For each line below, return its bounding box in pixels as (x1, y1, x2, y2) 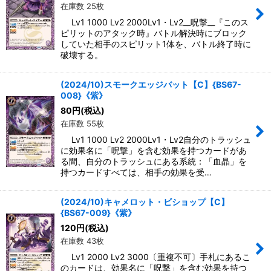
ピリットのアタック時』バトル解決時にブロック (60, 28, 247, 39)
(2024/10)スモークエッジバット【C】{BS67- (60, 79, 241, 90)
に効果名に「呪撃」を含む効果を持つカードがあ (60, 145, 247, 156)
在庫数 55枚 (60, 119, 104, 129)
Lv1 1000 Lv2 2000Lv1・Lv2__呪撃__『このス (60, 17, 249, 28)
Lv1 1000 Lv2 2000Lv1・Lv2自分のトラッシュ (60, 134, 251, 145)
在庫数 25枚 (60, 1, 104, 11)
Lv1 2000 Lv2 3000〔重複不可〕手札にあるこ (60, 252, 250, 263)
